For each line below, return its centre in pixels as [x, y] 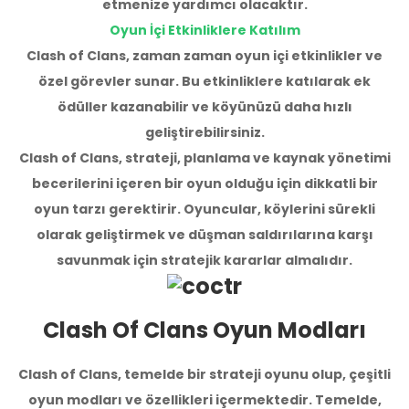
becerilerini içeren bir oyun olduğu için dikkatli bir [204, 183]
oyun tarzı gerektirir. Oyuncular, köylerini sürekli [204, 209]
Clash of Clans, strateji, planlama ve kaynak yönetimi [204, 157]
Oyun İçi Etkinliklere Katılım [204, 30]
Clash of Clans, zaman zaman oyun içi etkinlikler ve [204, 55]
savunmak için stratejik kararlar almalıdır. [204, 260]
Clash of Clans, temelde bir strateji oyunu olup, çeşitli [204, 375]
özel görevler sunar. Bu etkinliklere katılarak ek [204, 81]
